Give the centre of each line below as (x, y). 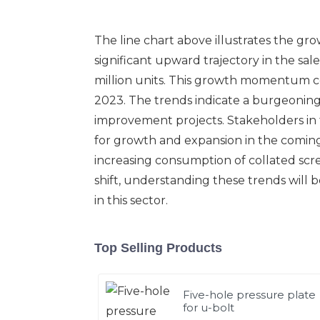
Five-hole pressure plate (250, 294)
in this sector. (131, 200)
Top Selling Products (158, 247)
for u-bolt (209, 307)
